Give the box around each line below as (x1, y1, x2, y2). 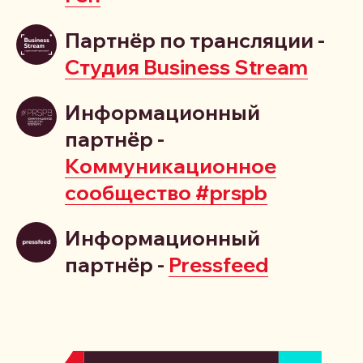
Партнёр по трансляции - (65, 28, 325, 53)
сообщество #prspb (65, 180, 267, 206)
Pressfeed (169, 252, 268, 278)
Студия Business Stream (65, 54, 308, 80)
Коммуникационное (65, 153, 276, 179)
